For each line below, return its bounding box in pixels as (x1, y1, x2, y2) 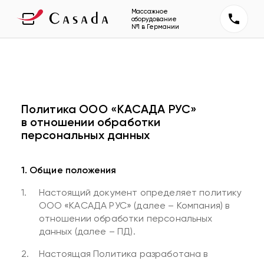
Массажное (131, 7, 168, 15)
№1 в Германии (131, 22, 179, 31)
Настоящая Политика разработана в (38, 248, 208, 259)
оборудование (131, 15, 177, 23)
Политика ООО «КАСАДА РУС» (21, 102, 197, 116)
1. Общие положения (21, 164, 117, 176)
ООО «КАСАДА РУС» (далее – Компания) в (38, 200, 230, 211)
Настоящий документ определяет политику (38, 187, 242, 198)
